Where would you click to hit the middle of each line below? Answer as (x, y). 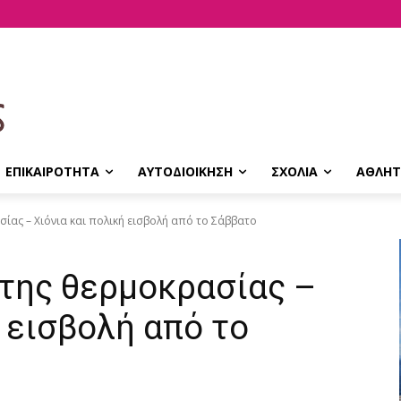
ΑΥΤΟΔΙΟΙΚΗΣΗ (185, 171)
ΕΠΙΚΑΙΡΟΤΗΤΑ (52, 171)
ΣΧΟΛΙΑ (294, 171)
